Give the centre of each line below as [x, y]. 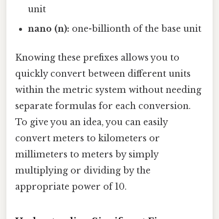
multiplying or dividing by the [83, 171]
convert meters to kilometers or [88, 139]
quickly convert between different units [103, 74]
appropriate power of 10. [71, 187]
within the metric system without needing [108, 90]
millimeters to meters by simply [87, 155]
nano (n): [49, 29]
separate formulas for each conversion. [103, 106]
